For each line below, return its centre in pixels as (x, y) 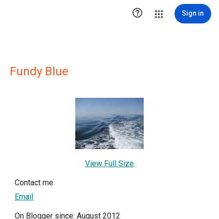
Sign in (193, 13)
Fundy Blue (39, 71)
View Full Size (109, 164)
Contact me (34, 183)
